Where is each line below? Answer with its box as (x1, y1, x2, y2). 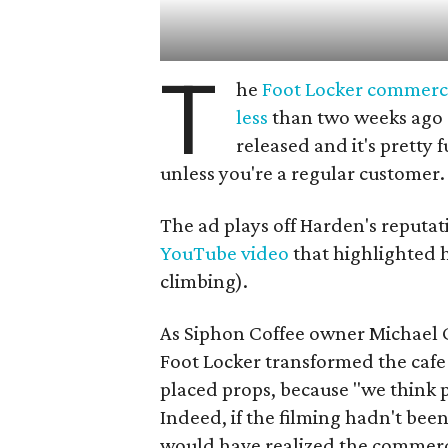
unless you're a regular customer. (160, 161, 445, 186)
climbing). (160, 269, 248, 294)
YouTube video (160, 241, 289, 266)
